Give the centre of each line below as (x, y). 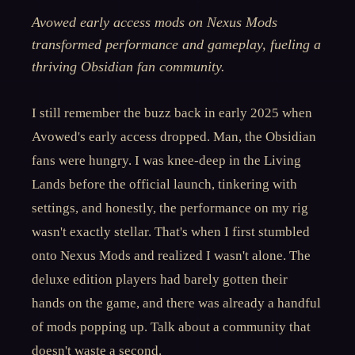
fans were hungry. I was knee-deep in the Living (166, 160)
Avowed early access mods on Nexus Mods (155, 22)
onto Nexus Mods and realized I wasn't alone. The (171, 256)
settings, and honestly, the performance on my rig (170, 208)
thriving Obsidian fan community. (128, 67)
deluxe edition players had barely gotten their (160, 279)
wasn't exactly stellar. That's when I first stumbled (171, 232)
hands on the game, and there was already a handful (176, 303)
